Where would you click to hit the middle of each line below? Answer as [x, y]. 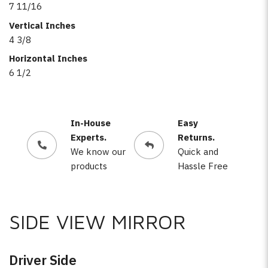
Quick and [198, 152]
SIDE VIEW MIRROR [98, 221]
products [89, 166]
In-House [90, 123]
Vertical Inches [42, 25]
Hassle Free [202, 166]
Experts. [88, 137]
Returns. [196, 137]
